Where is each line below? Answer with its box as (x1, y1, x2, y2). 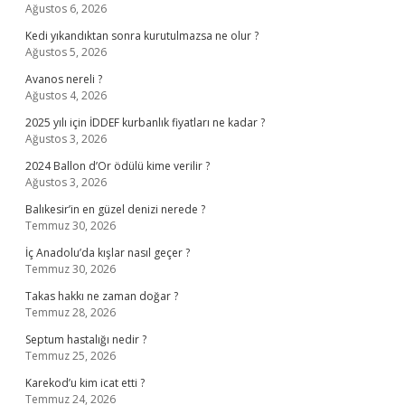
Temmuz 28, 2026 (25, 305, 116, 320)
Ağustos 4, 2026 (25, 88, 107, 103)
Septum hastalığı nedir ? (25, 332, 146, 347)
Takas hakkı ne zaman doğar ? (25, 288, 178, 304)
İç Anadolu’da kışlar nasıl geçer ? (25, 245, 190, 260)
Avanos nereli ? (25, 71, 102, 87)
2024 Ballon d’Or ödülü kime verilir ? (25, 158, 210, 174)
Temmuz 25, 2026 (25, 348, 116, 363)
